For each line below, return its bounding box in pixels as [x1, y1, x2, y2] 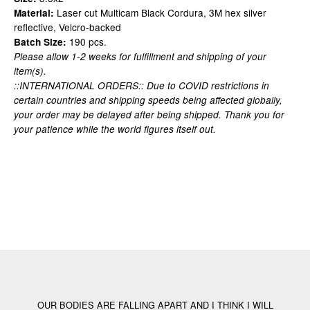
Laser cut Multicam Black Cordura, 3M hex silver [54, 6, 266, 19]
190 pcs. [66, 35, 107, 48]
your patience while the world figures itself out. [14, 122, 216, 136]
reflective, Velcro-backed [14, 20, 121, 34]
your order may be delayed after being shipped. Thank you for [14, 108, 284, 121]
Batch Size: [14, 35, 66, 48]
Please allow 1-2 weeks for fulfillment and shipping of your [14, 50, 266, 63]
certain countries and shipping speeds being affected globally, [14, 93, 282, 107]
